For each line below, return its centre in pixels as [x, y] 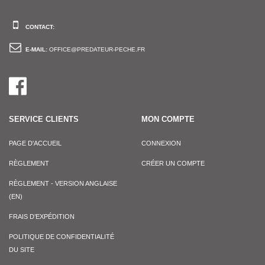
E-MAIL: [37, 49]
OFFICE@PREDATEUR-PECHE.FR [97, 49]
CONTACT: [40, 27]
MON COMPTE [168, 119]
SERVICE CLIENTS [44, 119]
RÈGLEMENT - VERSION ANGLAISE [63, 183]
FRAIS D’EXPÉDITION [42, 216]
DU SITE [22, 249]
